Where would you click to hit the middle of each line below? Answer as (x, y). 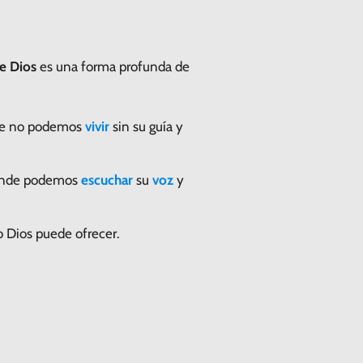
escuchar (107, 179)
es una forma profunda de (113, 66)
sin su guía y (146, 126)
